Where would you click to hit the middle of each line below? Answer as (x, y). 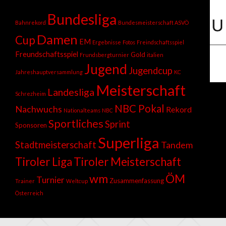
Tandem (177, 145)
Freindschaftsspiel (160, 42)
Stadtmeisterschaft (56, 145)
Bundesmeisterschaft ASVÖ (153, 22)
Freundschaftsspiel (47, 54)
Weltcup (77, 181)
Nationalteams (82, 110)
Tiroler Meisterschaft (127, 161)
